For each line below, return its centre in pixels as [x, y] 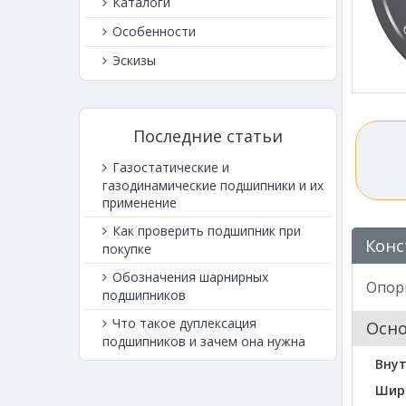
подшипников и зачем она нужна [204, 342]
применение [140, 203]
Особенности [152, 32]
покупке [127, 249]
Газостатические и [169, 168]
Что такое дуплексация [183, 324]
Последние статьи [208, 136]
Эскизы [132, 61]
